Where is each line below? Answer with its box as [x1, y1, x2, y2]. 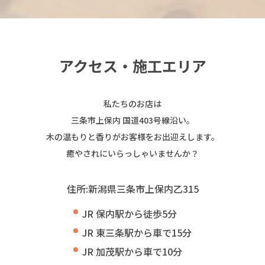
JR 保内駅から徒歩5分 [82, 206, 177, 221]
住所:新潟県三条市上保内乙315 [66, 181, 199, 196]
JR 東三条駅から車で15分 [82, 225, 192, 240]
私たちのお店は [104, 97, 161, 109]
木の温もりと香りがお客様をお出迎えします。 [46, 130, 219, 143]
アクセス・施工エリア [59, 54, 206, 76]
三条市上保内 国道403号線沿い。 [70, 114, 195, 126]
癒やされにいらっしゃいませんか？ [66, 147, 199, 159]
